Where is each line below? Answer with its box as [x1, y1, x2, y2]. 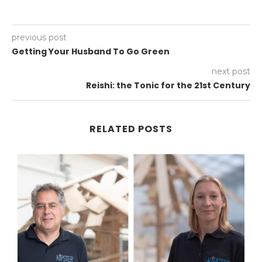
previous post [12, 32, 67, 43]
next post [212, 66, 250, 77]
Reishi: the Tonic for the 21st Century [86, 80, 250, 92]
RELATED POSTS [89, 122, 173, 136]
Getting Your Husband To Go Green [12, 46, 170, 58]
